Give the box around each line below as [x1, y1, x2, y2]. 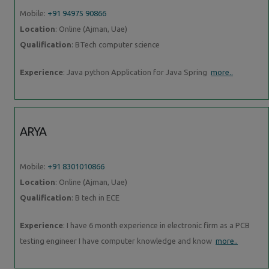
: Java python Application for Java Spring [63, 67, 211, 76]
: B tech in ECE [71, 193, 119, 202]
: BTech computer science [71, 40, 160, 49]
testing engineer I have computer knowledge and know [20, 236, 216, 245]
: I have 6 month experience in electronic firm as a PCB [63, 220, 250, 229]
